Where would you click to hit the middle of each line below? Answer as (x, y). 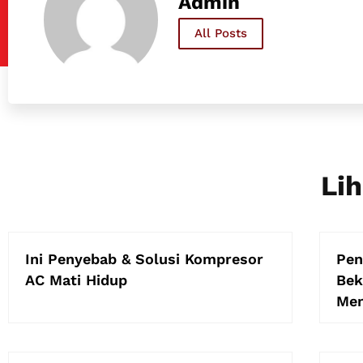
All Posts (220, 33)
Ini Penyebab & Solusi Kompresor (144, 258)
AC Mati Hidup (76, 280)
